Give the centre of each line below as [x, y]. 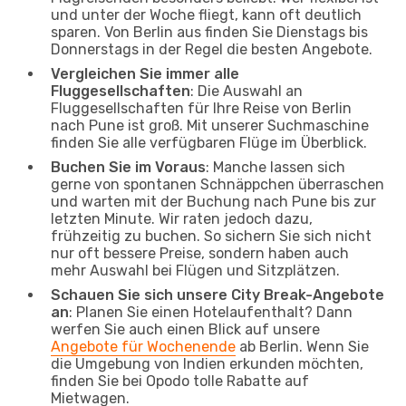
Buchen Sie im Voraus [128, 167]
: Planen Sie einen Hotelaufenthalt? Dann [211, 312]
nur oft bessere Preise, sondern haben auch [200, 253]
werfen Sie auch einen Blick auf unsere [185, 329]
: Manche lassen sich [275, 167]
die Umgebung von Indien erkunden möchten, [207, 363]
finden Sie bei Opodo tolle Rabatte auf [180, 381]
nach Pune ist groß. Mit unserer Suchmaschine [210, 125]
